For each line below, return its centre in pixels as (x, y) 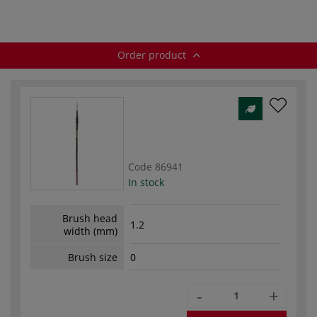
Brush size (93, 257)
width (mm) (91, 231)
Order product (153, 54)
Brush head (90, 218)
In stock (146, 182)
